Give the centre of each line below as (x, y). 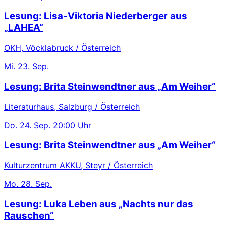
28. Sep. (36, 184)
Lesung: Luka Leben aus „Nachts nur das (99, 204)
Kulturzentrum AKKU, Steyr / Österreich (78, 166)
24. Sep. (35, 125)
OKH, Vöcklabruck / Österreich (62, 48)
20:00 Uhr (72, 125)
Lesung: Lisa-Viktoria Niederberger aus (96, 16)
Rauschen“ (29, 215)
